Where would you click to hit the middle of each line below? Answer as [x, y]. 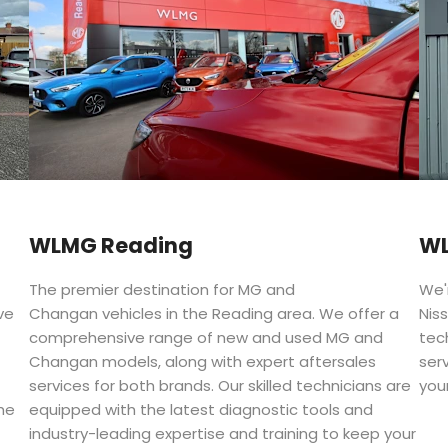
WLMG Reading [111, 246]
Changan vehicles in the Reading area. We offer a [214, 314]
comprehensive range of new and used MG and [206, 338]
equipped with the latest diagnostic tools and [201, 410]
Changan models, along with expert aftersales [202, 362]
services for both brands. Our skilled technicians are [220, 386]
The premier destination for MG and [162, 290]
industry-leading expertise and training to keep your [222, 434]
